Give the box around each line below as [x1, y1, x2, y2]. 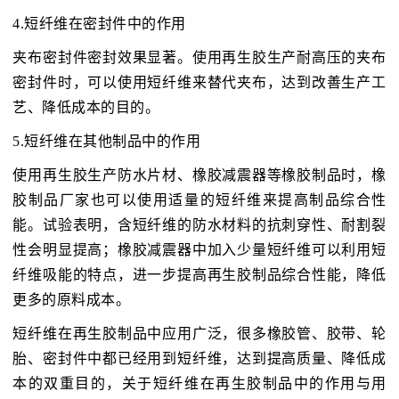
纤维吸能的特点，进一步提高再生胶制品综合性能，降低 [12, 267, 387, 283]
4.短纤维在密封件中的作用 [12, 16, 186, 32]
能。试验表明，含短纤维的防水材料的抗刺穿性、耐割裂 [12, 217, 387, 233]
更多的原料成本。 [12, 292, 131, 308]
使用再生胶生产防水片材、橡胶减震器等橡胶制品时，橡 [12, 167, 387, 183]
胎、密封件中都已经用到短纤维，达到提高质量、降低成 [12, 351, 387, 367]
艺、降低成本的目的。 [12, 100, 160, 116]
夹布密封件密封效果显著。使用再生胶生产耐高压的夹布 [12, 50, 387, 66]
